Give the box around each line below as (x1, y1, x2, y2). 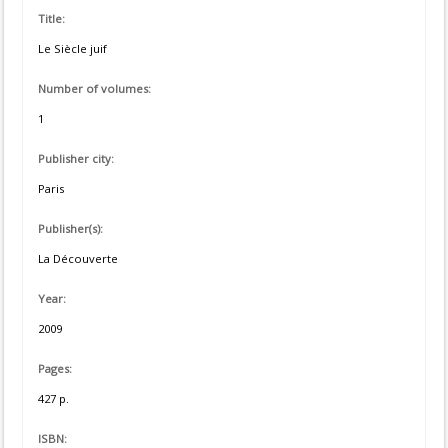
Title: (38, 11, 65, 26)
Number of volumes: (38, 81, 151, 96)
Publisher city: (38, 151, 114, 166)
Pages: (38, 361, 72, 376)
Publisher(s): (38, 221, 103, 236)
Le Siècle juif (38, 41, 107, 56)
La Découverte (38, 251, 118, 266)
